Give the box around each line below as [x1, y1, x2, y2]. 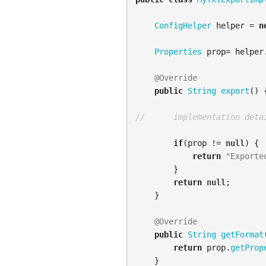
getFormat [220, 230, 264, 240]
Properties [154, 47, 202, 57]
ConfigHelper [154, 21, 211, 31]
